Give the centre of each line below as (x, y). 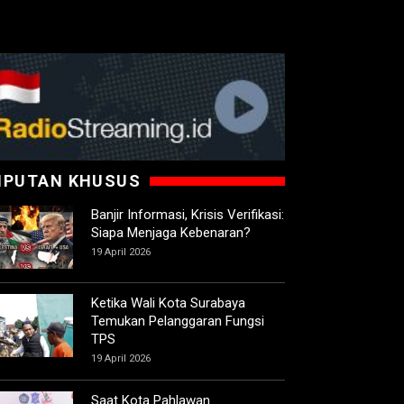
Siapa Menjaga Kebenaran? (171, 233)
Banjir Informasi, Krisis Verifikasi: (188, 215)
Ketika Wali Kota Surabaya (168, 303)
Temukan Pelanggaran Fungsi (178, 321)
